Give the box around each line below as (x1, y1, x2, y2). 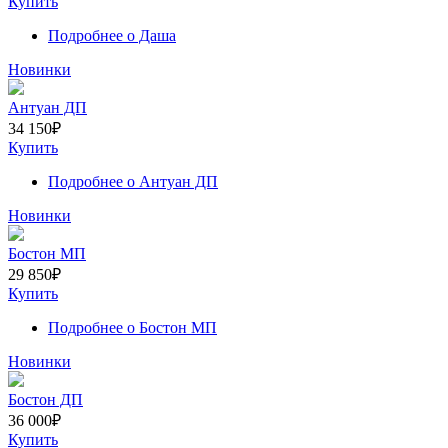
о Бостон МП (123, 318, 217, 336)
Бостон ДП (8, 390, 83, 408)
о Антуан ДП (123, 172, 218, 190)
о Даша (123, 26, 176, 44)
